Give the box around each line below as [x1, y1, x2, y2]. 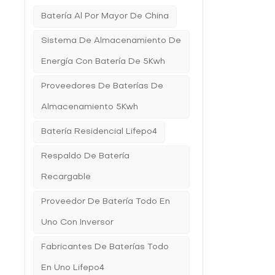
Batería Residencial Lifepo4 [41, 127, 158, 136]
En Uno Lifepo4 [41, 263, 105, 272]
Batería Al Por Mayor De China [41, 12, 169, 20]
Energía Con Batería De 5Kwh [41, 57, 166, 66]
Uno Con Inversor [41, 218, 114, 227]
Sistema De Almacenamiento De [41, 36, 182, 45]
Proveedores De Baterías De [41, 82, 164, 90]
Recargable [41, 172, 91, 181]
